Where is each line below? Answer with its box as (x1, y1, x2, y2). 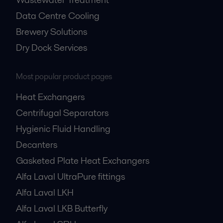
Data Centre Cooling (16, 9, 100, 22)
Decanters (16, 138, 57, 151)
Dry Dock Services (16, 41, 87, 54)
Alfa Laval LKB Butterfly (16, 202, 108, 215)
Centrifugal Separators (16, 107, 109, 119)
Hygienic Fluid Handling (16, 122, 111, 135)
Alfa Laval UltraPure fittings (16, 170, 125, 183)
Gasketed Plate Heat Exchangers (16, 154, 149, 167)
